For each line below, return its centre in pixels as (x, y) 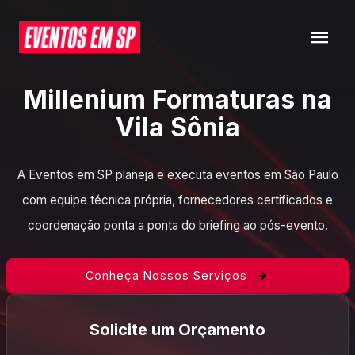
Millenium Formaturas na (177, 99)
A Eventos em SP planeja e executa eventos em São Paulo (177, 175)
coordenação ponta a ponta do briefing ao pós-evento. (177, 225)
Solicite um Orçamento (177, 330)
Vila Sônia (177, 127)
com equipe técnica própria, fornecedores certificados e (177, 200)
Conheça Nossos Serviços (166, 275)
